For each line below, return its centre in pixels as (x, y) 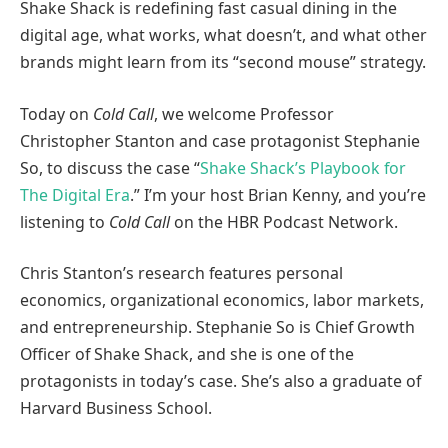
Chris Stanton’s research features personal (181, 273)
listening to (64, 221)
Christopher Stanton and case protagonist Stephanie (220, 140)
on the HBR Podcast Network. (284, 221)
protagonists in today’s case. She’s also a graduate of (220, 381)
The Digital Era (75, 194)
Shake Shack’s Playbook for (303, 167)
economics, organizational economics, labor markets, (222, 300)
